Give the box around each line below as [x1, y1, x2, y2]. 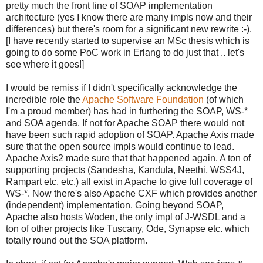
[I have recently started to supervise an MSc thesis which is [6, 35, 249, 46]
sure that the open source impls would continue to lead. [6, 141, 234, 151]
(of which [204, 94, 244, 104]
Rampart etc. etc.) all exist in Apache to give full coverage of [6, 176, 252, 187]
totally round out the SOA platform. [6, 235, 147, 245]
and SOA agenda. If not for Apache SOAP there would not [6, 117, 244, 128]
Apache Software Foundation [82, 94, 204, 104]
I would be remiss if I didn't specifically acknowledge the [6, 82, 237, 93]
